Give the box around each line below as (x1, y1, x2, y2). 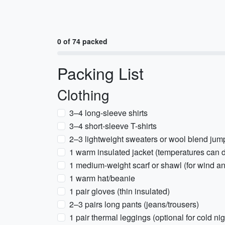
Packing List (57, 61, 144, 84)
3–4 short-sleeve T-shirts (69, 120, 157, 132)
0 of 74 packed (57, 36, 107, 46)
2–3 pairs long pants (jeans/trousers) (69, 198, 199, 210)
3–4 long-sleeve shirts (69, 107, 148, 119)
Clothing (57, 84, 109, 104)
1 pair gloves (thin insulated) (69, 185, 170, 197)
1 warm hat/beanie (69, 172, 135, 184)
